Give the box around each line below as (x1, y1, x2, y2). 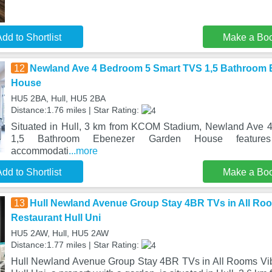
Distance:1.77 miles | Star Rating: (10, 239, 141, 250)
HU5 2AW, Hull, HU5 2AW (10, 228, 109, 238)
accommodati (10, 145, 69, 156)
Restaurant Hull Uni (10, 212, 101, 223)
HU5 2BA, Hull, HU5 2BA (10, 93, 106, 103)
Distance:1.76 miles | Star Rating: (10, 105, 141, 115)
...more (68, 145, 98, 156)
